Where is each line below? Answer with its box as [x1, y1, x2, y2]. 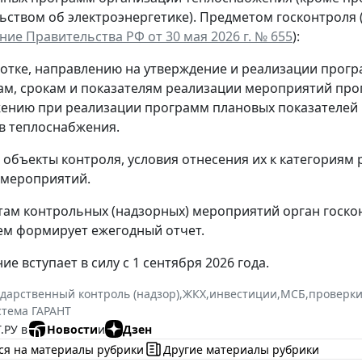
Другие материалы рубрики [163, 341, 319, 357]
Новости [47, 321, 98, 337]
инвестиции [209, 286, 277, 302]
